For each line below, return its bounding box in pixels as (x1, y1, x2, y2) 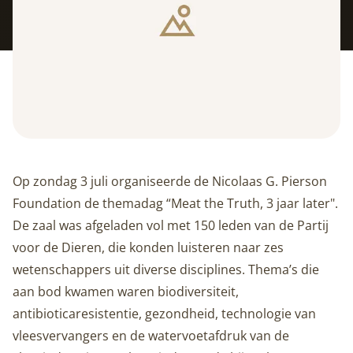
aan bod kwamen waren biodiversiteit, (13, 283, 239, 301)
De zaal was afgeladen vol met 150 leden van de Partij (13, 217, 329, 235)
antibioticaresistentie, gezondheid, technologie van (13, 305, 316, 323)
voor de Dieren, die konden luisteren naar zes (13, 239, 284, 257)
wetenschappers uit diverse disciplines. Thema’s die (13, 261, 319, 279)
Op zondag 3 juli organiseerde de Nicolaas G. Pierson (13, 173, 327, 191)
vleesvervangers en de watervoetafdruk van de (13, 327, 289, 345)
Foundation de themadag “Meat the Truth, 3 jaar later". (13, 195, 338, 213)
